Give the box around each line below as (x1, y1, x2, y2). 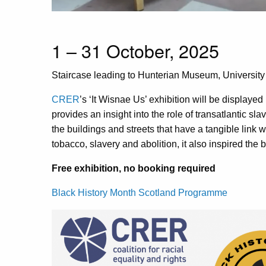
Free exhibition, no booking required (52, 163, 216, 174)
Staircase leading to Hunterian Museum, (52, 70, 223, 81)
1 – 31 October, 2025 (52, 37, 219, 64)
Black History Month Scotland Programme (52, 188, 227, 198)
